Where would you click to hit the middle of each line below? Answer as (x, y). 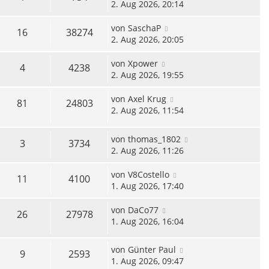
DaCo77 (143, 210)
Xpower (143, 64)
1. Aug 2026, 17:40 (147, 186)
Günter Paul (152, 250)
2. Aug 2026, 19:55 (147, 75)
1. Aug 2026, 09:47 (147, 261)
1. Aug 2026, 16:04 (147, 221)
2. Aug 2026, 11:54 (147, 110)
